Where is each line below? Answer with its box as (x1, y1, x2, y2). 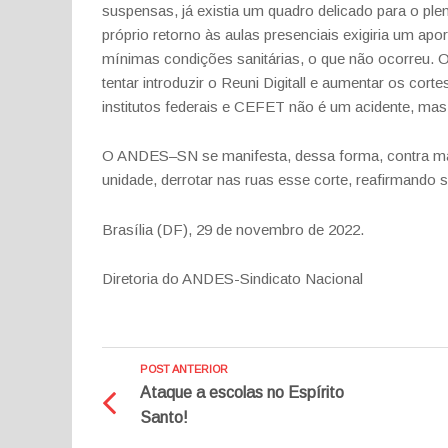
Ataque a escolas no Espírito (139, 383, 344, 401)
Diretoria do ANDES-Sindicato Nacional (102, 270, 363, 287)
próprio (102, 25, 153, 43)
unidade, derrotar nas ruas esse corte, (102, 171, 352, 188)
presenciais (264, 25, 339, 43)
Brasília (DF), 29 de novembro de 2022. (102, 220, 364, 238)
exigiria (343, 25, 389, 43)
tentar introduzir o (102, 73, 217, 91)
